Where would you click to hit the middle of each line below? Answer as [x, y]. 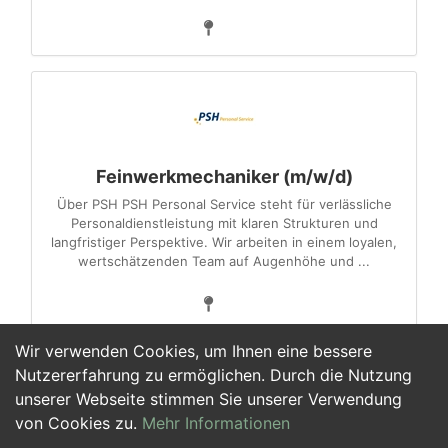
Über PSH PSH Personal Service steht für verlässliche [224, 204]
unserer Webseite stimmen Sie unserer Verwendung [208, 399]
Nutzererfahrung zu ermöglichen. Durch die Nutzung [213, 375]
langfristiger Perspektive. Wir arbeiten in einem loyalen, [224, 242]
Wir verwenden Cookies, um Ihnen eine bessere [193, 351]
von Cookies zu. [78, 423]
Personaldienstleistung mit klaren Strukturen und [224, 223]
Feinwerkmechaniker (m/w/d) [224, 176]
